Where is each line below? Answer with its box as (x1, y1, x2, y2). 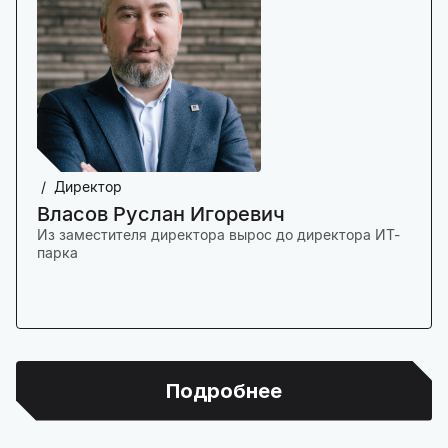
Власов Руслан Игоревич (37, 202, 285, 227)
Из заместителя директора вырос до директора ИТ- (37, 226, 400, 244)
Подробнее (166, 378, 282, 403)
